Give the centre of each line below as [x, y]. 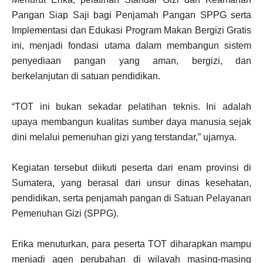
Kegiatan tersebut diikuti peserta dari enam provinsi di [131, 168]
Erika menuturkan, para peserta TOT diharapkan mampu [131, 244]
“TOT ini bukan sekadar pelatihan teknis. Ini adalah [131, 107]
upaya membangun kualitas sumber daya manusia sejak [131, 122]
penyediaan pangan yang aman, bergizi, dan [131, 61]
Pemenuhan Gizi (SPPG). [65, 214]
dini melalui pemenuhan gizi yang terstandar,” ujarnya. [124, 137]
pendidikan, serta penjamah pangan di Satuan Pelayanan [131, 198]
